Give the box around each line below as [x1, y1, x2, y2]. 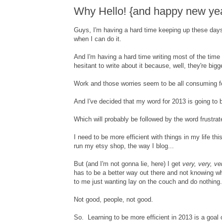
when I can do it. [74, 35, 123, 43]
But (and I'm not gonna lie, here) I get [74, 160, 182, 167]
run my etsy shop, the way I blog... [74, 142, 174, 150]
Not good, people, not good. [74, 195, 153, 203]
